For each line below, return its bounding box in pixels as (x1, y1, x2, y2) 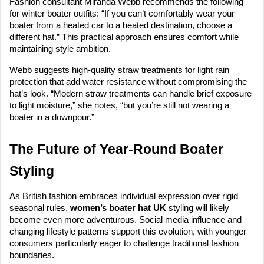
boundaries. (9, 250, 54, 260)
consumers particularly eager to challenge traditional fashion (9, 239, 239, 249)
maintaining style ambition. (9, 44, 111, 54)
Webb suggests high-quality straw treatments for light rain (9, 65, 229, 75)
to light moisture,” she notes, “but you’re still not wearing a (9, 101, 229, 111)
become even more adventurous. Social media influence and (9, 215, 242, 225)
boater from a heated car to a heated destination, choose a (9, 21, 232, 31)
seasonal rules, (9, 203, 70, 213)
